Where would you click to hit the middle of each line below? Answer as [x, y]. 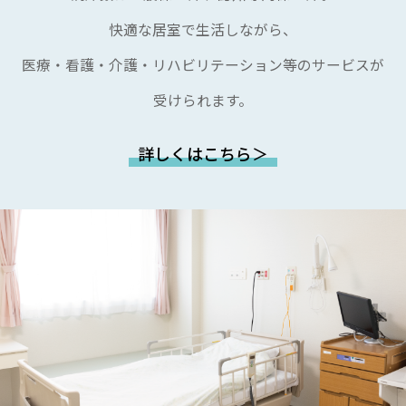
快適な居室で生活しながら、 [203, 29]
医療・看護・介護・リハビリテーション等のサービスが [203, 64]
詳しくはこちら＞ [203, 153]
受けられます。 [203, 100]
